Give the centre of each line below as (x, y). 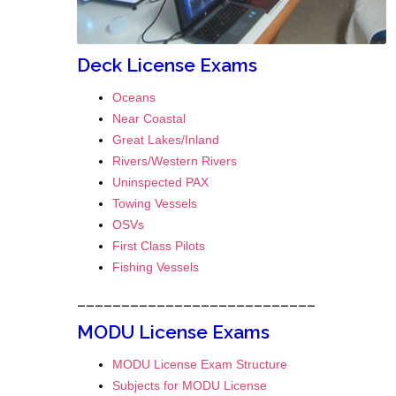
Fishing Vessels (156, 267)
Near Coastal (149, 119)
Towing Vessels (155, 204)
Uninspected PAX (160, 183)
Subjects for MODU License (190, 386)
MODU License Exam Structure (200, 365)
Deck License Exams (167, 65)
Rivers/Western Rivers (175, 161)
